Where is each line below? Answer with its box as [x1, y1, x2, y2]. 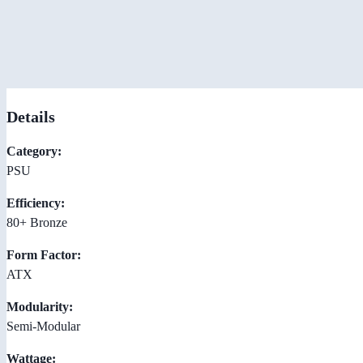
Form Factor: [6, 247, 81, 262]
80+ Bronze [6, 215, 67, 229]
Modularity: [6, 299, 73, 314]
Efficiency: [6, 195, 65, 210]
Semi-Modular [6, 318, 80, 333]
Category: [6, 143, 62, 158]
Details [6, 107, 55, 126]
